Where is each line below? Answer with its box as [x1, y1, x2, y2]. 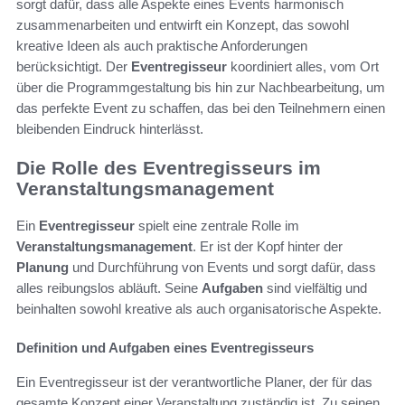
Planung [16, 259, 69, 275]
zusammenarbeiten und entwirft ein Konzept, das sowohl [16, 17, 349, 33]
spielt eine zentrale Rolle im [135, 217, 299, 233]
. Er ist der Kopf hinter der [193, 238, 343, 254]
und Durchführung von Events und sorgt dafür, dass [69, 259, 376, 275]
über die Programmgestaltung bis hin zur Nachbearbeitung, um [16, 80, 385, 96]
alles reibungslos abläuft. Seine [16, 279, 202, 296]
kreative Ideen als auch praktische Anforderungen [16, 38, 307, 54]
